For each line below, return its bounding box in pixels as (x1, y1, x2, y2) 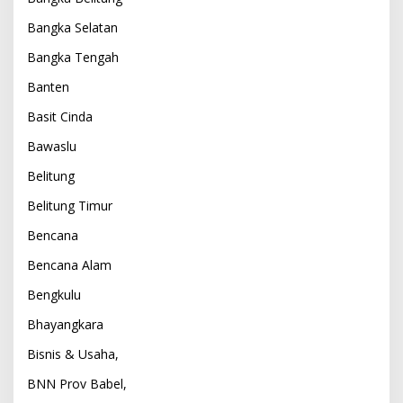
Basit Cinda (27, 107, 93, 125)
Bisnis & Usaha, (27, 345, 119, 363)
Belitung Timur (27, 196, 112, 214)
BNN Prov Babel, (27, 374, 127, 392)
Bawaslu (27, 137, 76, 155)
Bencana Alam (27, 255, 112, 273)
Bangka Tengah (27, 48, 119, 66)
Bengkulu (27, 285, 81, 303)
